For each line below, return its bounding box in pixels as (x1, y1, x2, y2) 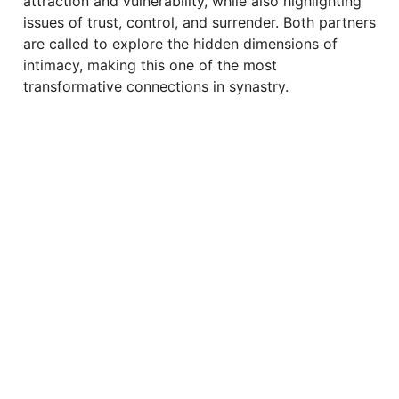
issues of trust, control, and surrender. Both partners (23, 13, 376, 31)
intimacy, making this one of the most (23, 56, 277, 74)
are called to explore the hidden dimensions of (23, 35, 338, 53)
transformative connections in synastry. (23, 77, 289, 95)
